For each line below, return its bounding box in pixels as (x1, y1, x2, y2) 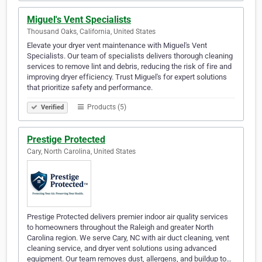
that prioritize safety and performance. (27, 83, 153, 92)
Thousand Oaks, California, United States (27, 27, 156, 36)
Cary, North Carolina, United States (27, 147, 136, 156)
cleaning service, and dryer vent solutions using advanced (27, 244, 216, 253)
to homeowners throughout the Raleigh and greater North (27, 223, 213, 232)
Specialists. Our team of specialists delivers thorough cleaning (27, 51, 233, 61)
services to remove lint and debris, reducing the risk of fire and (27, 62, 232, 71)
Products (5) (85, 103, 126, 112)
